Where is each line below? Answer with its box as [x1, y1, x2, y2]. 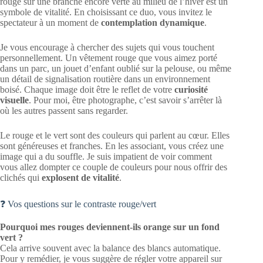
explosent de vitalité [42, 172, 119, 183]
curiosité [174, 84, 208, 95]
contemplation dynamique [101, 17, 204, 28]
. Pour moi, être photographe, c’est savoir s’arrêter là [29, 95, 222, 105]
